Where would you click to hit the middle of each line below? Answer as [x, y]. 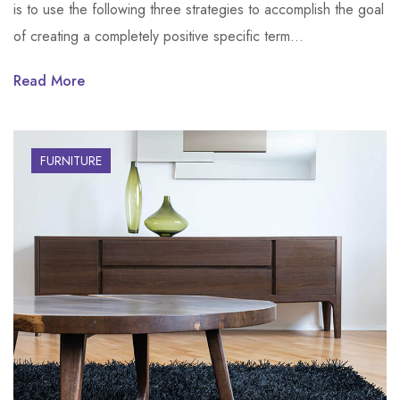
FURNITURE [71, 161]
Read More [49, 81]
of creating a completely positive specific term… [158, 37]
